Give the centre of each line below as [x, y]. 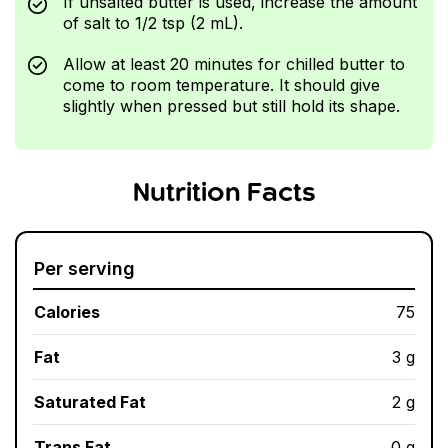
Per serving [84, 269]
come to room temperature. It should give [221, 84]
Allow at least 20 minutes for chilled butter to [233, 63]
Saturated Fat [90, 402]
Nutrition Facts [224, 194]
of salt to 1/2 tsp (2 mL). [152, 23]
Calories [67, 312]
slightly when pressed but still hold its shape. [231, 105]
